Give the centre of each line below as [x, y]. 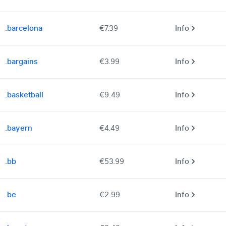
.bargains [21, 62]
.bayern [19, 128]
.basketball [24, 95]
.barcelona [24, 29]
